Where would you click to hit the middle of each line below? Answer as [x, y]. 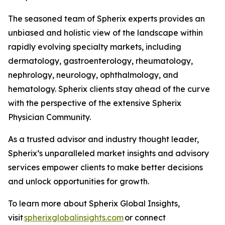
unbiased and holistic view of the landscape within [105, 33]
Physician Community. [51, 117]
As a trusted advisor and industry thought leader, [103, 139]
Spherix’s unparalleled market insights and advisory [108, 153]
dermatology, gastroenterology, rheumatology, [100, 61]
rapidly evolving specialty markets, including [95, 47]
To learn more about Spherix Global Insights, [94, 203]
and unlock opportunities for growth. [81, 181]
